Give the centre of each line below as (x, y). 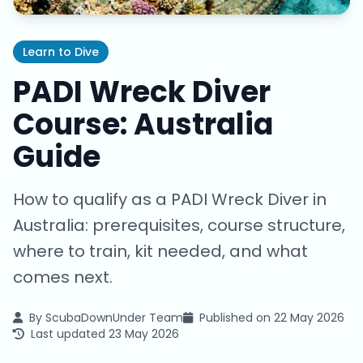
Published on (237, 318)
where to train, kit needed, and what (160, 251)
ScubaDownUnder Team (114, 318)
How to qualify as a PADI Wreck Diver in (170, 199)
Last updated (70, 334)
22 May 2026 (309, 318)
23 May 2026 (144, 334)
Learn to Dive (61, 52)
